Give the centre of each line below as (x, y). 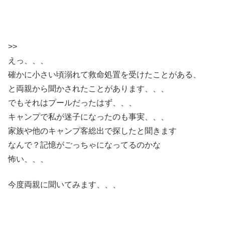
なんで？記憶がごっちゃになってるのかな (84, 145)
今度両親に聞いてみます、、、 (64, 184)
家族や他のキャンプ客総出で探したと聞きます (92, 131)
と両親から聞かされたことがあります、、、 (88, 89)
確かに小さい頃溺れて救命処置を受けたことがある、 (104, 75)
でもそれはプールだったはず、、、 (72, 103)
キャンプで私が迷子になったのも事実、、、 (88, 117)
